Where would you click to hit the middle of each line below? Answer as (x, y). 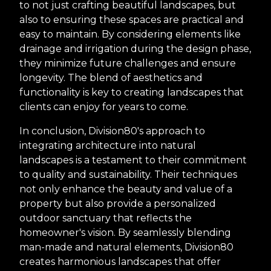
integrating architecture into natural (108, 146)
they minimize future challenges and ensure (128, 64)
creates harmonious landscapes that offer (120, 262)
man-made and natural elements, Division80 (126, 247)
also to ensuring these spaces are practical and (132, 20)
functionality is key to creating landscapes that (132, 93)
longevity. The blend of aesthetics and (111, 78)
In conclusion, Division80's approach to (112, 131)
